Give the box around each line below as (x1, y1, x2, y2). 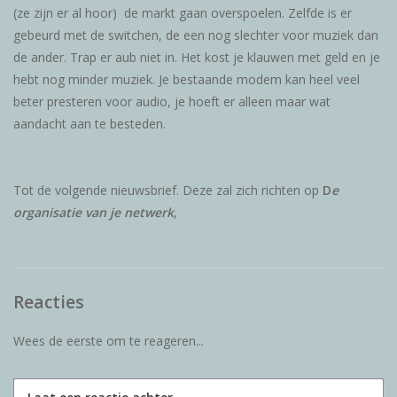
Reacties (13, 290, 84, 315)
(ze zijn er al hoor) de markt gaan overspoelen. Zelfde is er (13, 4, 352, 21)
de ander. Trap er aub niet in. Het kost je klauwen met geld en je (13, 48, 380, 66)
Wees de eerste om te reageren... (13, 332, 204, 350)
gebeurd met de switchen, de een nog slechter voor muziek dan (13, 26, 378, 43)
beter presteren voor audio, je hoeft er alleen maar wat (13, 92, 331, 110)
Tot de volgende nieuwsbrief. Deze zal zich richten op (13, 181, 323, 198)
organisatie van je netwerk (13, 203, 174, 221)
